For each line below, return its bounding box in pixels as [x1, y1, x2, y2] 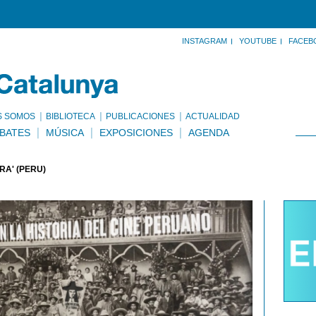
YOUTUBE [239, 37, 276, 45]
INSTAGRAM [182, 37, 227, 45]
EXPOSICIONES [99, 127, 173, 138]
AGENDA [188, 127, 229, 138]
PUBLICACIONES [106, 111, 175, 121]
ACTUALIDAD [186, 111, 240, 121]
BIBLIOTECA [46, 111, 95, 121]
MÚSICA [46, 127, 84, 138]
